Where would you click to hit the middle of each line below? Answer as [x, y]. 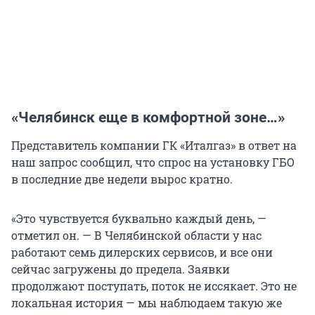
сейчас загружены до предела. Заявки [121, 269]
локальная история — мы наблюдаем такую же [147, 303]
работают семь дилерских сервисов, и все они [142, 252]
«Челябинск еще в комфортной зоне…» [148, 118]
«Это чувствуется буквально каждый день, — [139, 219]
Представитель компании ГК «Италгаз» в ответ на [154, 146]
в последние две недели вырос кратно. [122, 179]
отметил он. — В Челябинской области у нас [136, 236]
